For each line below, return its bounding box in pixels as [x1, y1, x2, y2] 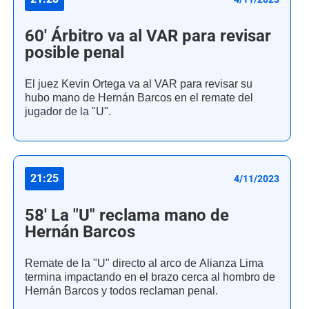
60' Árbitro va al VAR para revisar [25, 26, 271, 46]
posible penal [25, 43, 124, 63]
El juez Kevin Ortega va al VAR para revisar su [25, 77, 252, 91]
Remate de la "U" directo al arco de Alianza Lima [25, 257, 263, 270]
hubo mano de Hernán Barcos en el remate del [25, 91, 253, 105]
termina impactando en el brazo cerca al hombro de [25, 270, 275, 284]
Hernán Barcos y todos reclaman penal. [25, 284, 218, 298]
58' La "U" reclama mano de [25, 206, 229, 226]
